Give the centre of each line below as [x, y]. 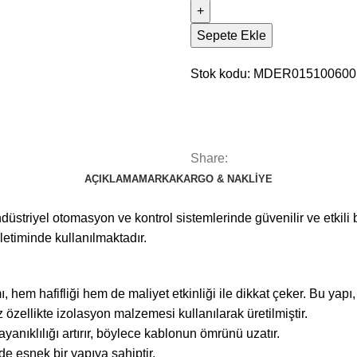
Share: [209, 158]
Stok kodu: [222, 74]
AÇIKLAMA [112, 179]
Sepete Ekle [231, 35]
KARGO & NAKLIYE [224, 179]
